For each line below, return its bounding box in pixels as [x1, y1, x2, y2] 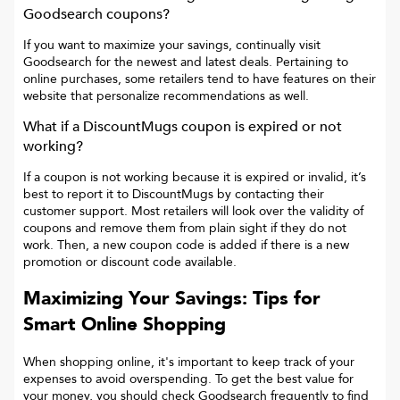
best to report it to [23, 186, 132, 204]
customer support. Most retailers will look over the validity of [23, 203, 363, 221]
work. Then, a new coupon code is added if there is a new [23, 237, 349, 254]
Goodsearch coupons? [23, 4, 170, 25]
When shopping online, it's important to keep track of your [23, 353, 354, 371]
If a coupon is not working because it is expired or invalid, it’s [23, 169, 366, 187]
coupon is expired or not [178, 117, 342, 137]
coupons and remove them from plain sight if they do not [23, 220, 346, 237]
